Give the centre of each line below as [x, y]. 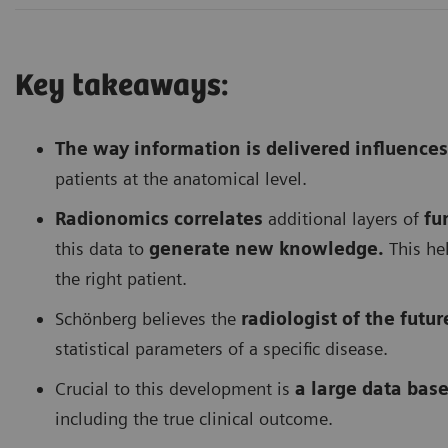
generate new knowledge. [266, 248]
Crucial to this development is [175, 388]
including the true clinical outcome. [194, 418]
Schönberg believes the [145, 318]
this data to [102, 248]
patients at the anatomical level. [181, 178]
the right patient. [121, 278]
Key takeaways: [122, 86]
